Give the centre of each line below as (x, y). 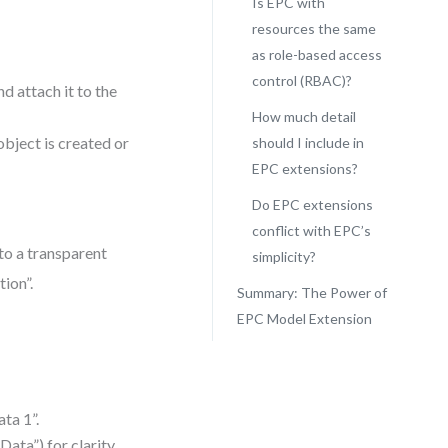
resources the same (313, 28)
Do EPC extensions (312, 204)
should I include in (307, 142)
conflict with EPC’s (311, 230)
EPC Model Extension (304, 318)
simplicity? (283, 256)
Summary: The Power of (311, 292)
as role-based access (316, 54)
